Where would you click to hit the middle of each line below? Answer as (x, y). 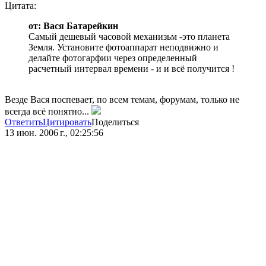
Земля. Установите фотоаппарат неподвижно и (123, 47)
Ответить (24, 122)
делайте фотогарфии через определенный (113, 58)
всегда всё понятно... (48, 112)
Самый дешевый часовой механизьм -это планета (129, 37)
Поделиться (115, 122)
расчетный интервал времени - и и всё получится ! (132, 69)
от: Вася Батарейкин (73, 26)
